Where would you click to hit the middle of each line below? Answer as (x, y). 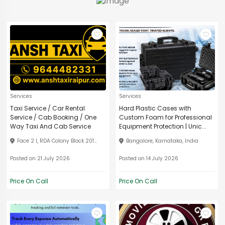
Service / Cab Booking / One (53, 117)
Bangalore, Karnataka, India (162, 141)
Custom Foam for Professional (165, 117)
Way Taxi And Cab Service (50, 126)
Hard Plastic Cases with (155, 108)
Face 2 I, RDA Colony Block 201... (57, 141)
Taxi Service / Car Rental (47, 108)
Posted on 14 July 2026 (149, 158)
